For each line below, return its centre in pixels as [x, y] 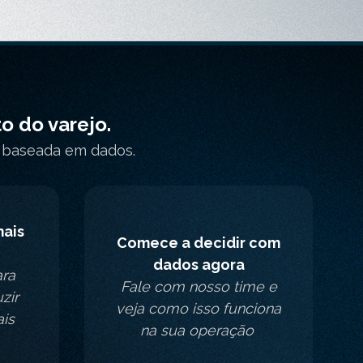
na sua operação [199, 330]
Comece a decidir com [199, 242]
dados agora [199, 264]
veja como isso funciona [199, 308]
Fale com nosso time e [199, 286]
